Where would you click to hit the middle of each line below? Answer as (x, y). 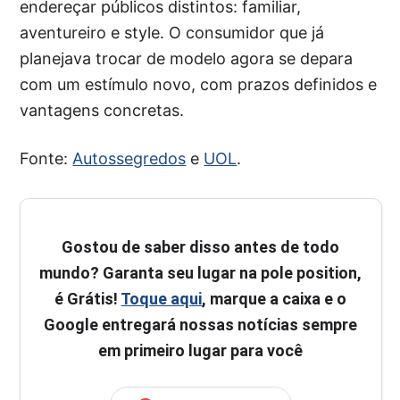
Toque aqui (162, 299)
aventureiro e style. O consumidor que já (172, 33)
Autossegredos (129, 159)
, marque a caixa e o (275, 299)
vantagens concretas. (102, 111)
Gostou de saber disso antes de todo (201, 247)
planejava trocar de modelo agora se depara (187, 59)
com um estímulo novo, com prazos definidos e (199, 85)
